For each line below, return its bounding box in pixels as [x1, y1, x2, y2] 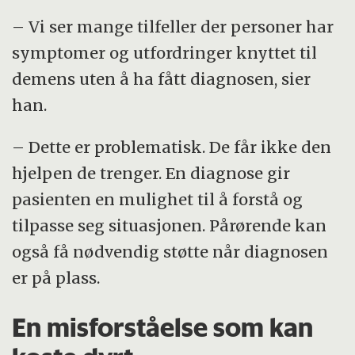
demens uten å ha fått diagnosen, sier [12, 68, 311, 89]
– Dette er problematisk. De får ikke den [12, 136, 332, 157]
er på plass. [12, 267, 101, 288]
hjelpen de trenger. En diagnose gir [12, 162, 291, 183]
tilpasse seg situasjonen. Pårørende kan [12, 215, 327, 235]
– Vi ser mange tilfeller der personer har [12, 16, 334, 36]
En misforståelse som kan [12, 311, 314, 343]
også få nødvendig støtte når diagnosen [12, 241, 329, 261]
